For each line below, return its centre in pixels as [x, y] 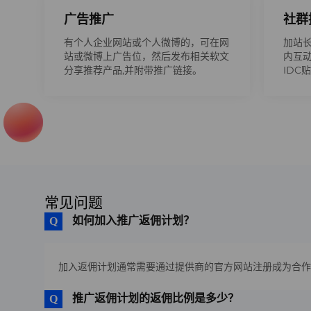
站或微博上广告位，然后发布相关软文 [146, 56]
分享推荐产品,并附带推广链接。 [133, 70]
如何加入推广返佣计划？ [133, 220]
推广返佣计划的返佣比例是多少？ [155, 298]
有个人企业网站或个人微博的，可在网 [146, 42]
